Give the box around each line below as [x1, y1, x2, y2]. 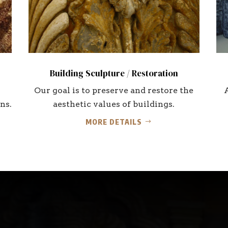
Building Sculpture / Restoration [49, 67, 178, 79]
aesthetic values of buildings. [53, 99, 175, 109]
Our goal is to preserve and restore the [34, 85, 194, 95]
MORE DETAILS [85, 118, 142, 126]
